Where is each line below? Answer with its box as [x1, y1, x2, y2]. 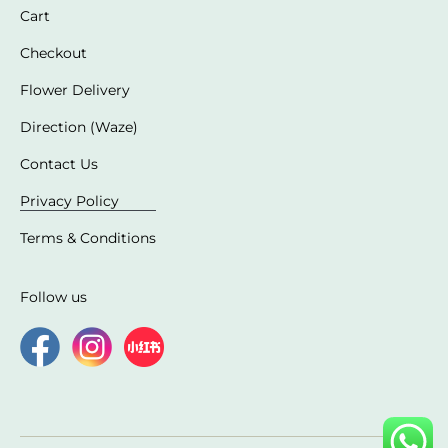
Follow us [20, 287, 87, 306]
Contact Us [20, 154, 98, 173]
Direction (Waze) [20, 117, 138, 136]
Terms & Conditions [20, 228, 156, 247]
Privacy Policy [20, 191, 119, 210]
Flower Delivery [20, 80, 130, 99]
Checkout [20, 43, 87, 62]
